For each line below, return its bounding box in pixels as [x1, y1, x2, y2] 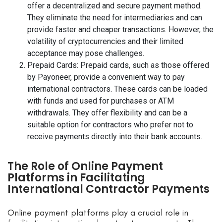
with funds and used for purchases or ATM [27, 96, 174, 106]
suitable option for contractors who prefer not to [27, 120, 193, 130]
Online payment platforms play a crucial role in [7, 207, 188, 219]
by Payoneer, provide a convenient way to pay [27, 72, 185, 82]
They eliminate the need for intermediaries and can [27, 13, 202, 23]
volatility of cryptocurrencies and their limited [27, 37, 183, 47]
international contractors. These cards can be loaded [27, 84, 208, 94]
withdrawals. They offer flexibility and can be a [27, 108, 187, 118]
